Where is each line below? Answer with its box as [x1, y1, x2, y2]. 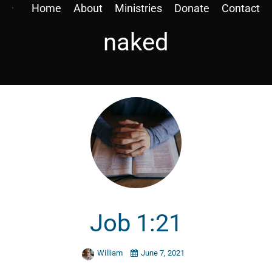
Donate [174, 2, 209, 15]
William [97, 248, 124, 257]
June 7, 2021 [140, 248, 185, 257]
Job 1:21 [90, 209, 182, 238]
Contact [222, 2, 260, 15]
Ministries [115, 2, 162, 15]
